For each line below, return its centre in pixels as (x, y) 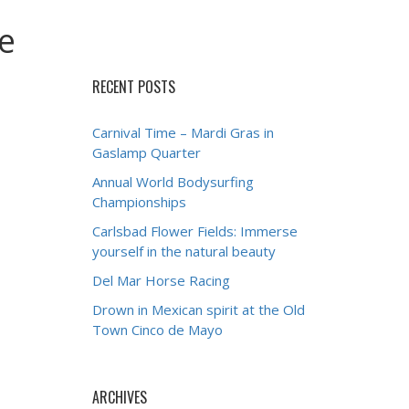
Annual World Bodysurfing (173, 182)
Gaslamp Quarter (147, 152)
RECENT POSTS (134, 87)
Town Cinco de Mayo (157, 330)
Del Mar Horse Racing (161, 280)
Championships (139, 202)
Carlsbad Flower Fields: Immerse (195, 231)
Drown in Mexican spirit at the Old (199, 309)
